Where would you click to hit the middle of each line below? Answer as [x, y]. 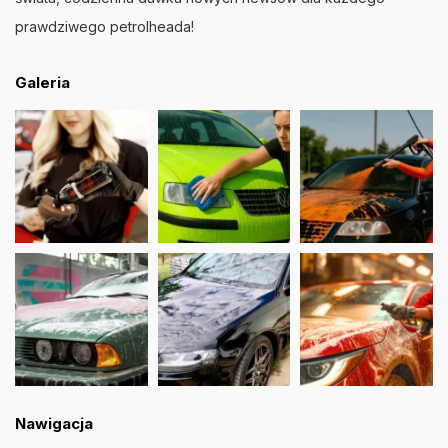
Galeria [42, 83]
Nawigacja [54, 423]
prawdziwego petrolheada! [104, 26]
